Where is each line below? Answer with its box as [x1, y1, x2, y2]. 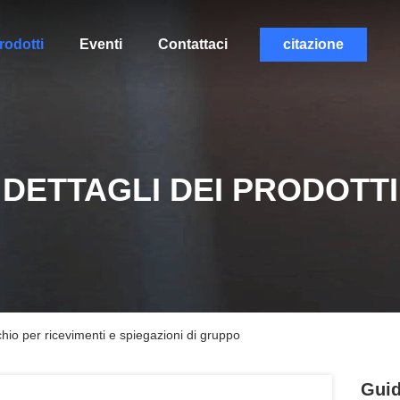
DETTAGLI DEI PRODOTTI [2, 171, 398, 208]
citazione [282, 37, 344, 52]
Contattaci [157, 37, 228, 52]
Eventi [79, 37, 122, 52]
